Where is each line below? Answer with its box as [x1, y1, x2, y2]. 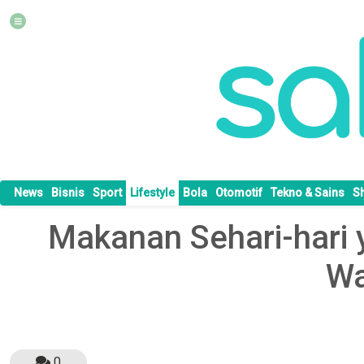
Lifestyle [130, 186, 175, 200]
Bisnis [51, 186, 84, 200]
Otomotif [215, 186, 262, 200]
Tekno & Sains [271, 186, 344, 200]
